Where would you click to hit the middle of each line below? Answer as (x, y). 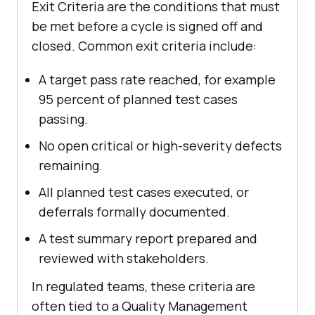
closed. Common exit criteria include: (144, 46)
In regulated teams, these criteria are (143, 287)
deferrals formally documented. (134, 212)
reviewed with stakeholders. (124, 258)
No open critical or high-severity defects (160, 146)
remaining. (71, 166)
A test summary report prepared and (148, 239)
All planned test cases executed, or (144, 192)
